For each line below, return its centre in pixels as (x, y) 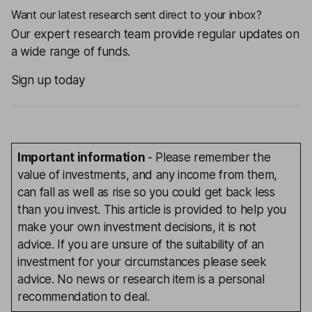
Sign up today (48, 80)
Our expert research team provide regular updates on (155, 34)
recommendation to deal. (84, 297)
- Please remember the (209, 157)
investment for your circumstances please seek (142, 262)
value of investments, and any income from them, (147, 175)
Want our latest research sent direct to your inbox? (136, 15)
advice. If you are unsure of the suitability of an (141, 244)
